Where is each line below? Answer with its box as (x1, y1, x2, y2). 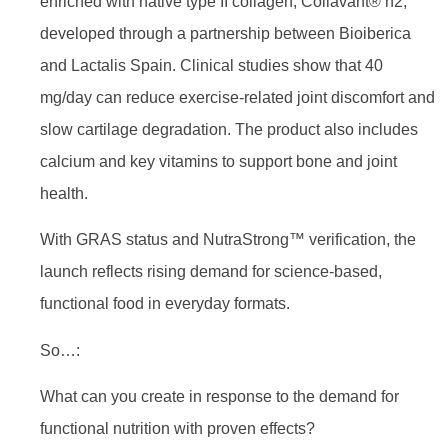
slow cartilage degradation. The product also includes (40, 121, 418, 138)
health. (40, 185, 88, 202)
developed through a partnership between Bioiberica (40, 25, 411, 42)
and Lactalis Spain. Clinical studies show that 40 (40, 57, 383, 74)
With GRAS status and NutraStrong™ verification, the (40, 231, 416, 249)
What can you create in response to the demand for (40, 388, 399, 406)
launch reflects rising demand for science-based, (40, 263, 382, 281)
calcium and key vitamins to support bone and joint (40, 153, 397, 170)
